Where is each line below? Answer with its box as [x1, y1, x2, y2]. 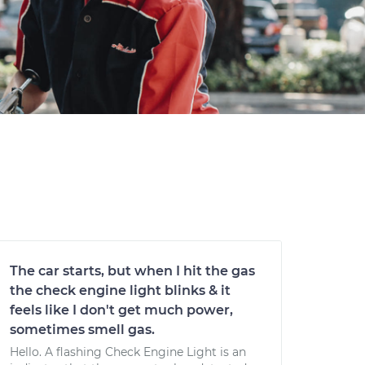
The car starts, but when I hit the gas [10, 263, 255, 279]
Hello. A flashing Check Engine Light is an [10, 345, 246, 359]
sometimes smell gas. [10, 322, 155, 337]
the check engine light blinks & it [10, 283, 231, 298]
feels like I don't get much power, [10, 302, 233, 318]
